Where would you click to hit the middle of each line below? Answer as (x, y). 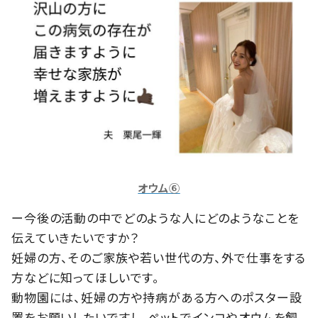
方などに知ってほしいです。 (86, 277)
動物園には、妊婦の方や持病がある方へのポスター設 (157, 297)
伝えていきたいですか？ (75, 237)
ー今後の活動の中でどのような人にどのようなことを (155, 217)
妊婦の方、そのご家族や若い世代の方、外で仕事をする (159, 257)
